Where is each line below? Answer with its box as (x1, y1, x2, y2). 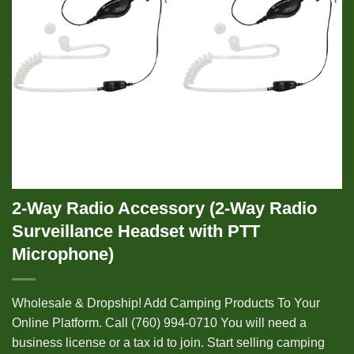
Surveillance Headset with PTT (12, 221, 260, 242)
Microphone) (12, 244, 114, 265)
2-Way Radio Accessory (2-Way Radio (12, 198, 317, 219)
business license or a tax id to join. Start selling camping (12, 336, 325, 350)
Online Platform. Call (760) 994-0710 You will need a (12, 316, 307, 330)
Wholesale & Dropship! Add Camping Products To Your (12, 296, 320, 311)
